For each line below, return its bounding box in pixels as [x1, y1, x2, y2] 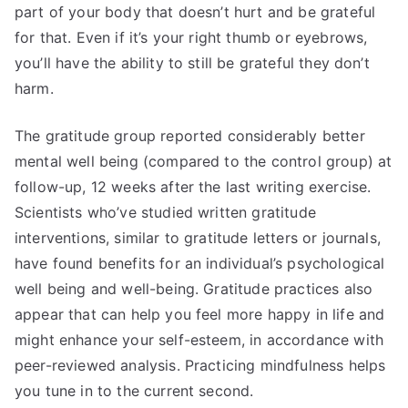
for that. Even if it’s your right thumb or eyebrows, [15, 28, 368, 46]
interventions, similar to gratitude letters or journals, [15, 229, 381, 247]
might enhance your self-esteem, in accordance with [15, 331, 384, 349]
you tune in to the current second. [15, 382, 254, 400]
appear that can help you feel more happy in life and [15, 305, 385, 323]
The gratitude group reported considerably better [15, 127, 365, 145]
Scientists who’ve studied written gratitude [15, 203, 316, 221]
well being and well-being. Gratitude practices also [15, 280, 373, 298]
